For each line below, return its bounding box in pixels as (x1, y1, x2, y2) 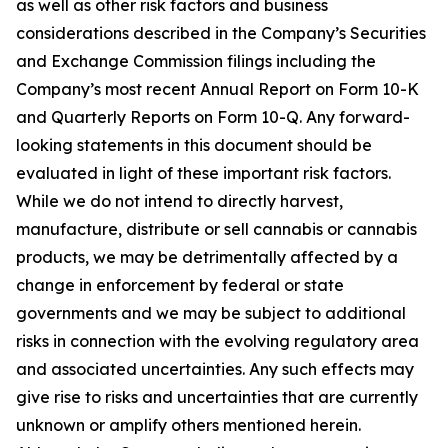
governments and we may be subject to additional (16, 303, 406, 323)
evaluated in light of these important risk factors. (16, 163, 391, 183)
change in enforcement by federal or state (16, 275, 344, 295)
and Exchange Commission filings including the (16, 51, 376, 71)
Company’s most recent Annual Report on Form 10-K (16, 79, 419, 99)
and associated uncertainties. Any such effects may (16, 359, 414, 379)
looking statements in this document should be (16, 135, 372, 155)
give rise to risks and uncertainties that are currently (16, 387, 418, 407)
